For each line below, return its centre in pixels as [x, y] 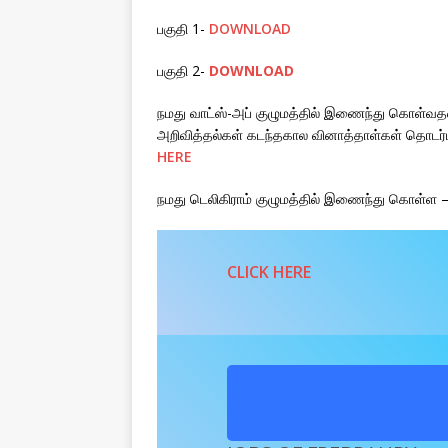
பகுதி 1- [183, 29]
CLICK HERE [269, 272]
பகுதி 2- [183, 71]
